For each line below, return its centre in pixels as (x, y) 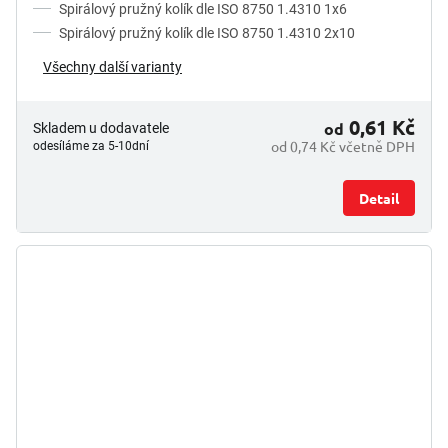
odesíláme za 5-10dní (91, 146)
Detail (379, 198)
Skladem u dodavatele (101, 128)
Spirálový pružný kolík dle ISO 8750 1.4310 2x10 (207, 33)
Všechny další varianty (112, 67)
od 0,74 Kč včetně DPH (343, 146)
